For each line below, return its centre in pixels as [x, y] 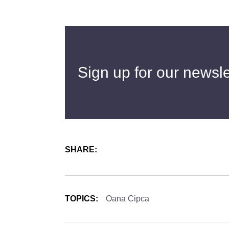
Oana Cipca [128, 198]
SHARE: [81, 149]
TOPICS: [82, 198]
